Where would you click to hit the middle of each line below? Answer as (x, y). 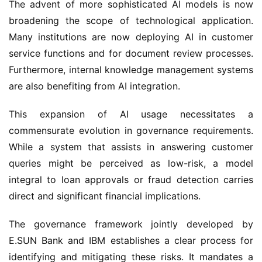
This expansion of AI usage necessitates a (131, 114)
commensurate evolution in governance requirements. (131, 130)
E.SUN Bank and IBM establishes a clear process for (131, 240)
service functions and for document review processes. (131, 53)
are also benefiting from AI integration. (94, 86)
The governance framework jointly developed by (131, 224)
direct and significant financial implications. (105, 196)
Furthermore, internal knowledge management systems (131, 70)
